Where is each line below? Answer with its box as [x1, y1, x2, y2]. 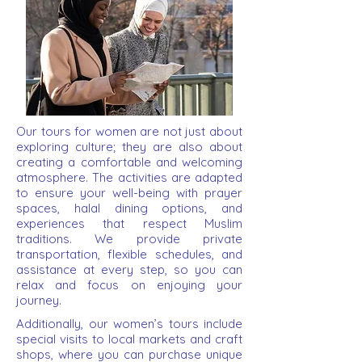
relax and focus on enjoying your [16, 277, 242, 293]
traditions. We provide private [16, 231, 242, 246]
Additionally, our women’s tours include [16, 316, 242, 331]
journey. [16, 293, 61, 308]
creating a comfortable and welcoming [16, 154, 242, 170]
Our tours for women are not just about [16, 124, 242, 139]
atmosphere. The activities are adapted [16, 170, 242, 185]
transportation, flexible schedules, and [16, 246, 242, 262]
